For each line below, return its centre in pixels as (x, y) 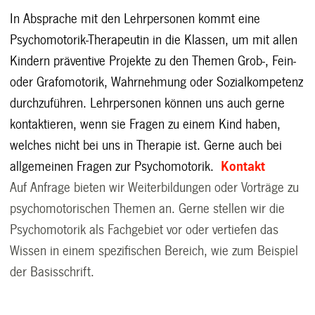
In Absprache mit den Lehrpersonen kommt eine (135, 19)
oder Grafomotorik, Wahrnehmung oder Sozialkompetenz (157, 82)
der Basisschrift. (52, 272)
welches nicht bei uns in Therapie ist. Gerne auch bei (146, 145)
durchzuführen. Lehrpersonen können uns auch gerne (148, 103)
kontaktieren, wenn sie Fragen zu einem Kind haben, (146, 124)
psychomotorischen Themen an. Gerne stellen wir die (148, 208)
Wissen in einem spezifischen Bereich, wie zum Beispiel (154, 251)
